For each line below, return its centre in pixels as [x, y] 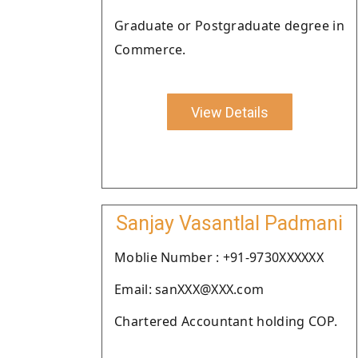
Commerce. [150, 50]
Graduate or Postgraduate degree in [229, 26]
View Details [229, 112]
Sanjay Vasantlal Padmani [229, 223]
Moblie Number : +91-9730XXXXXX [219, 257]
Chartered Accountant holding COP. [226, 321]
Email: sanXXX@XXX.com [189, 289]
